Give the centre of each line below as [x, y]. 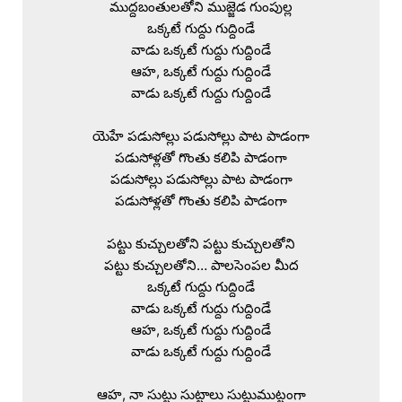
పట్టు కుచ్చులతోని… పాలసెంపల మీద [201, 265]
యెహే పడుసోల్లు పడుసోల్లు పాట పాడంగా [201, 135]
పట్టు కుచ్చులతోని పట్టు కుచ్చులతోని [201, 243]
